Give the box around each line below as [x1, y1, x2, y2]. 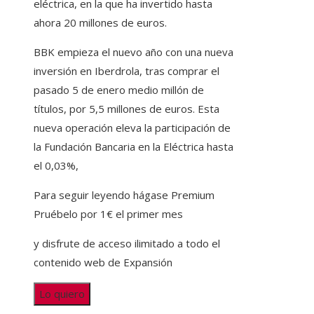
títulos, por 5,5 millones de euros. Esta [34, 102, 219, 116]
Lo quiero [39, 287, 85, 301]
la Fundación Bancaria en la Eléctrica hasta [34, 139, 233, 154]
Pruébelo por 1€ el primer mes [34, 207, 183, 221]
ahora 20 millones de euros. [34, 15, 167, 30]
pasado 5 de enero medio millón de [34, 83, 204, 97]
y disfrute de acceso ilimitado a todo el [34, 236, 220, 251]
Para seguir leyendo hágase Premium [34, 188, 214, 203]
